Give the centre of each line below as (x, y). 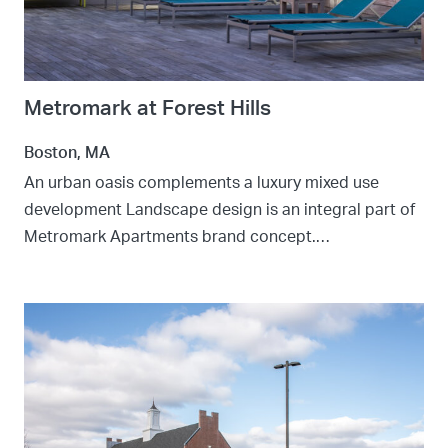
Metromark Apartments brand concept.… (177, 237)
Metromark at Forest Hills (147, 108)
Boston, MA (67, 153)
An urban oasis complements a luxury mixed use (201, 183)
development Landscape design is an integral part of (219, 210)
